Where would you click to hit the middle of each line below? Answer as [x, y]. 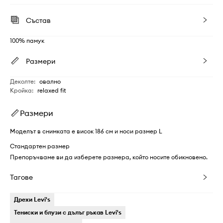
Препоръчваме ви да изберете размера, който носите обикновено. [109, 157]
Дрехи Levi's [32, 199]
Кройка [21, 90]
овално [50, 81]
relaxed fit [52, 90]
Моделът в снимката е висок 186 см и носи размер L [86, 131]
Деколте [22, 81]
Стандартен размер [40, 146]
